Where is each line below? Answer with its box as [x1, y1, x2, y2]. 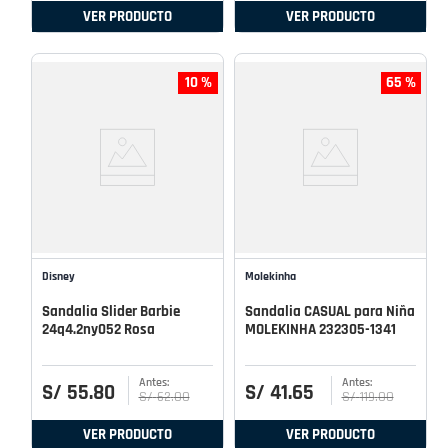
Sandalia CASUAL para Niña [245, 302, 415, 322]
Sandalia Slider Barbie [42, 302, 180, 322]
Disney [42, 269, 75, 285]
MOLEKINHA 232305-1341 [245, 320, 396, 340]
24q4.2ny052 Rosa [42, 320, 155, 340]
